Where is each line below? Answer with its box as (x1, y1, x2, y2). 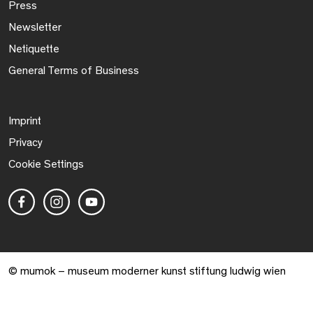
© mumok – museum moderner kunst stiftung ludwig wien (8, 265, 286, 277)
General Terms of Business (8, 65, 139, 77)
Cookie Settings (8, 159, 84, 170)
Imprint (8, 115, 41, 127)
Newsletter (8, 22, 61, 34)
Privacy (8, 137, 43, 149)
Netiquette (8, 43, 59, 55)
